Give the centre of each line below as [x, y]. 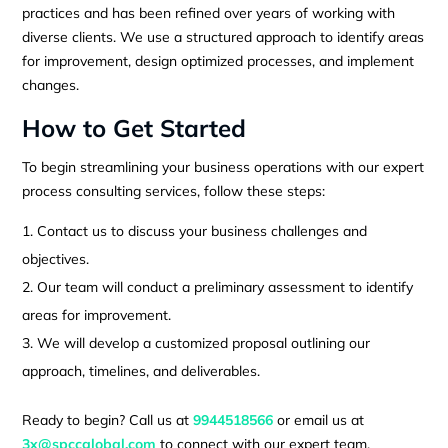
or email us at [319, 419]
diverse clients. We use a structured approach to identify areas [223, 36]
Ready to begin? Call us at [108, 419]
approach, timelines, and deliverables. [141, 370]
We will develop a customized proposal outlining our [204, 342]
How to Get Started [134, 127]
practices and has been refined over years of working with [209, 12]
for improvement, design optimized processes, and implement [218, 60]
